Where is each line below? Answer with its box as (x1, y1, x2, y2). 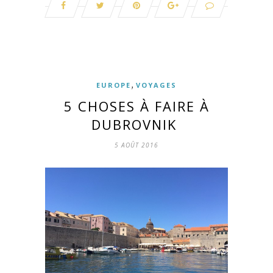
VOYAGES (136, 80, 177, 90)
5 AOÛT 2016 (115, 141, 158, 150)
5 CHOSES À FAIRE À (63, 97, 210, 116)
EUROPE (96, 80, 131, 90)
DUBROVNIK (91, 115, 182, 134)
